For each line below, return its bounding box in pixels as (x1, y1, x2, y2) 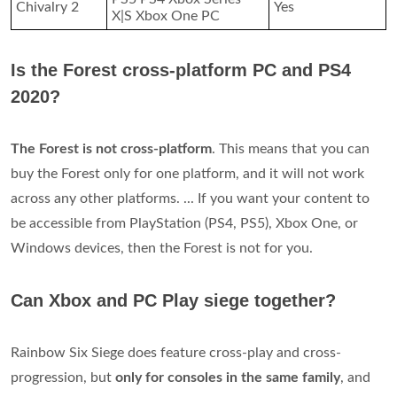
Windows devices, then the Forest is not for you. (11, 240, 313, 255)
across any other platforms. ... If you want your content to (11, 191, 370, 206)
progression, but (11, 370, 115, 385)
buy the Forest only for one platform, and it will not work (11, 166, 364, 181)
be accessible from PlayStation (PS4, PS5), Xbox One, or (11, 215, 358, 230)
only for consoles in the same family (115, 370, 340, 385)
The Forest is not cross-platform (11, 141, 212, 156)
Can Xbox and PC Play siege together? (11, 290, 336, 310)
